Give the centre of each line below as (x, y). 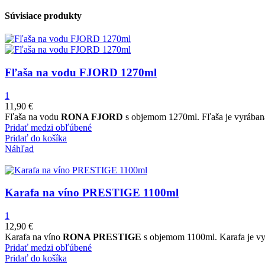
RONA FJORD (92, 117)
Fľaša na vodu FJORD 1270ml (81, 72)
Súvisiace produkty (43, 15)
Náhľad (19, 148)
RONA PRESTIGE (101, 237)
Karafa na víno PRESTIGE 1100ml (92, 193)
